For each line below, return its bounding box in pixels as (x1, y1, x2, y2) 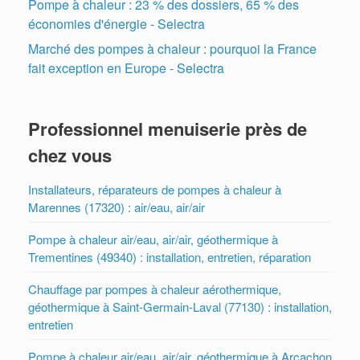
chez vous (28, 142, 112, 169)
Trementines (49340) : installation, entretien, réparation (28, 248, 311, 266)
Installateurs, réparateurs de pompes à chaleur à (28, 181, 281, 198)
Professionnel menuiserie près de (28, 116, 307, 142)
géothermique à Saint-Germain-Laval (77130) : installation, (28, 298, 332, 316)
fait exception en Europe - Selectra (28, 59, 224, 78)
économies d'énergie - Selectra (28, 14, 205, 34)
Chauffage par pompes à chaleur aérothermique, (28, 280, 281, 298)
